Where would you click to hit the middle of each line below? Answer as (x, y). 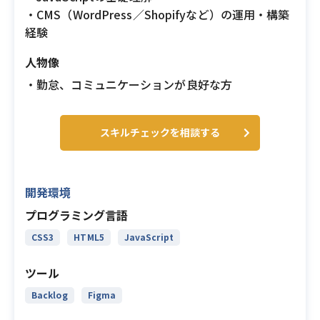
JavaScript (149, 237)
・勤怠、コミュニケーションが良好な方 (129, 84)
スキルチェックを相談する (160, 132)
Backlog (50, 295)
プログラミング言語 (76, 215)
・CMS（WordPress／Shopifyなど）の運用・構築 (157, 14)
